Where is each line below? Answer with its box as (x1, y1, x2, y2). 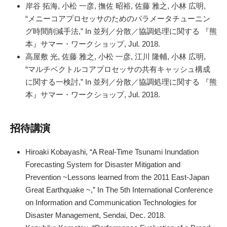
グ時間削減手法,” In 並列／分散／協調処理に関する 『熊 (25, 26, 217, 35)
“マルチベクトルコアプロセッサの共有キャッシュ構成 (25, 64, 210, 73)
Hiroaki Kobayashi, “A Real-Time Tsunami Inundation (25, 147, 199, 157)
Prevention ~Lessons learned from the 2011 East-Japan (25, 173, 209, 182)
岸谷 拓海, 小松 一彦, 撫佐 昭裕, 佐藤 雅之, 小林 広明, (25, 1, 206, 10)
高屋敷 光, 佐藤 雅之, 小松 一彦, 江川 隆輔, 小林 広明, (25, 52, 206, 61)
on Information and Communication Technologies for (25, 198, 197, 207)
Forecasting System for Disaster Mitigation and (25, 160, 180, 169)
